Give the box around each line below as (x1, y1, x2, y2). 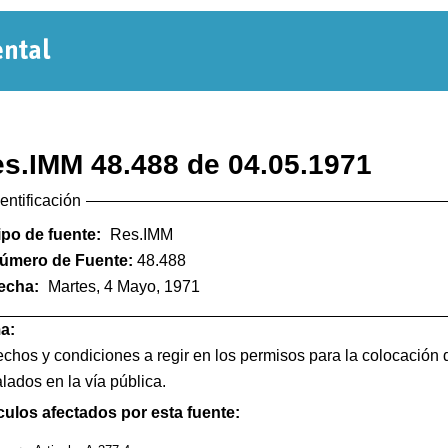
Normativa (66, 43, 213, 79)
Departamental (66, 91, 278, 127)
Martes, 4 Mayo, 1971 (48, 278, 200, 296)
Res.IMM (110, 226, 173, 244)
